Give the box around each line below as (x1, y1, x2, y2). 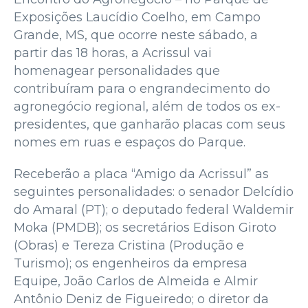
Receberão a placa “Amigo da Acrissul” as (14, 166, 269, 181)
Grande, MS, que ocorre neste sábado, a (14, 27, 258, 43)
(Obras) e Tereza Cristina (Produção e (14, 237, 244, 253)
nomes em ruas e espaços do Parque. (14, 134, 245, 150)
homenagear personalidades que (14, 63, 220, 78)
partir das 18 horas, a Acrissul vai (14, 45, 212, 60)
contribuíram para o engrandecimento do (14, 80, 270, 96)
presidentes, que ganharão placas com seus (14, 116, 285, 132)
